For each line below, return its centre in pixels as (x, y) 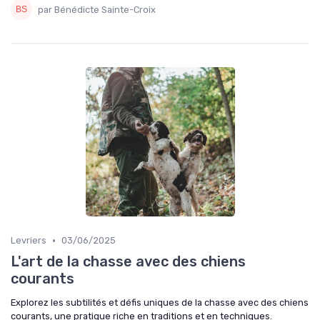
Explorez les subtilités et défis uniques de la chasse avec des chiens (160, 302)
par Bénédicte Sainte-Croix (97, 9)
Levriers (29, 240)
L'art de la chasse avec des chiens (128, 261)
